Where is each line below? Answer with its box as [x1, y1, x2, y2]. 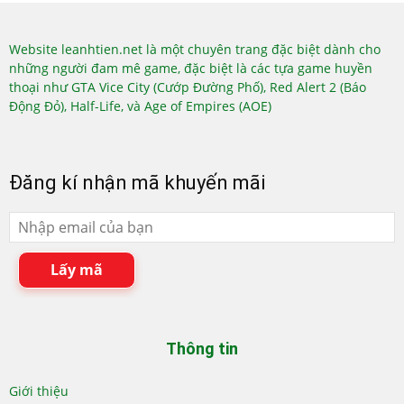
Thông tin [166, 338, 238, 358]
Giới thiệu [9, 381, 69, 399]
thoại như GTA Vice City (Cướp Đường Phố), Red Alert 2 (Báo [9, 78, 366, 96]
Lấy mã [50, 259, 103, 280]
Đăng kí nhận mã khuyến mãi [9, 170, 265, 194]
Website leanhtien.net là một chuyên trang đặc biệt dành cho [9, 40, 381, 58]
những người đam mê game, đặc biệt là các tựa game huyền [9, 59, 372, 77]
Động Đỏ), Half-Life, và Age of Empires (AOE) [9, 96, 271, 115]
